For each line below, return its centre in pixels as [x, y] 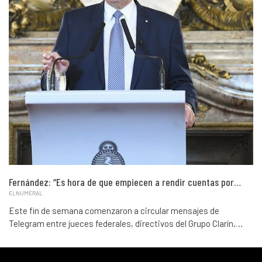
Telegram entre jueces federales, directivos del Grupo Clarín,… [126, 224]
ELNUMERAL [26, 193]
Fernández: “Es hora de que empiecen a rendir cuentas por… [125, 182]
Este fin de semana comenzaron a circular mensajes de [114, 211]
